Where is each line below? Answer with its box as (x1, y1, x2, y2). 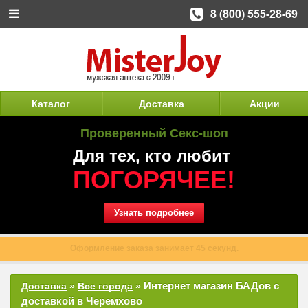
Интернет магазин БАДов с (144, 280, 279, 291)
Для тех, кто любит (73, 146, 230, 165)
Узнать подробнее (114, 208, 194, 218)
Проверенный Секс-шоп (80, 126, 228, 140)
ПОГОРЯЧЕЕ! (73, 166, 235, 194)
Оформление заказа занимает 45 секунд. (69, 243, 239, 253)
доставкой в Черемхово (21, 295, 142, 307)
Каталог (32, 98, 70, 109)
